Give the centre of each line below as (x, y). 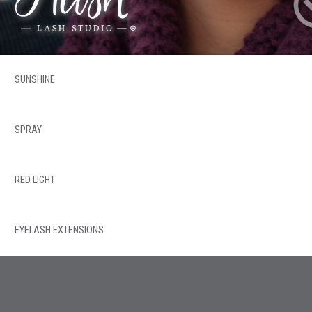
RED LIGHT (35, 180)
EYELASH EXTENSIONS (59, 231)
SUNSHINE (35, 80)
